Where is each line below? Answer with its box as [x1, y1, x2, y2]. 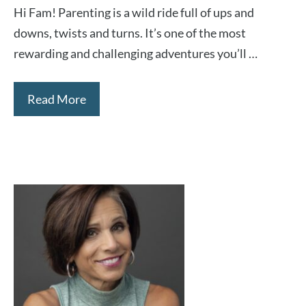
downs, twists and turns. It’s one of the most [14, 25, 246, 40]
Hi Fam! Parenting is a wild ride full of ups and [14, 5, 254, 20]
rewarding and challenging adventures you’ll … [14, 46, 258, 61]
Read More [27, 92, 86, 107]
